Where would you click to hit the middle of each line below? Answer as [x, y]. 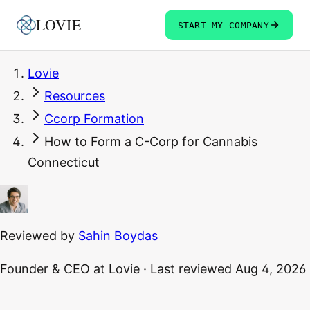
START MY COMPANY [223, 25]
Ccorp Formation [94, 119]
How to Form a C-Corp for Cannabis [151, 142]
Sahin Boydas [118, 236]
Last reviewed [191, 269]
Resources [75, 96]
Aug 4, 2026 [271, 269]
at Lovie [115, 269]
